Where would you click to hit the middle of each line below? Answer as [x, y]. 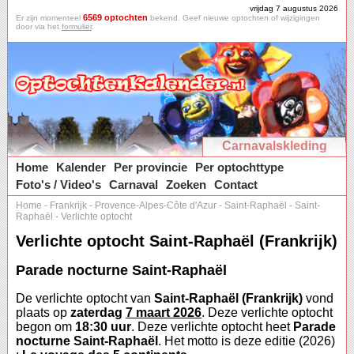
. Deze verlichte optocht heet [212, 327]
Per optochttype [239, 167]
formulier [77, 26]
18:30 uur [103, 327]
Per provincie [151, 167]
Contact [236, 185]
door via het [39, 26]
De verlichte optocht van [85, 299]
